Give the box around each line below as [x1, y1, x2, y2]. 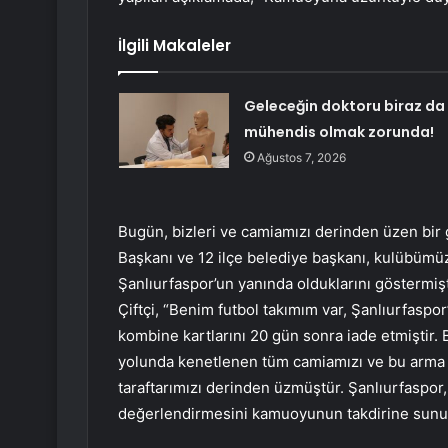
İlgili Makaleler [118, 35, 231, 57]
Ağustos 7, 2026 [256, 150, 346, 166]
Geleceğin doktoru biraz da [243, 96, 445, 117]
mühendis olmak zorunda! [243, 122, 434, 143]
